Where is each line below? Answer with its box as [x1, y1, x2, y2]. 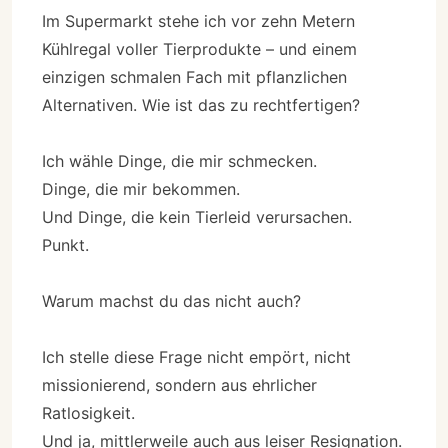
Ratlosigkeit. [42, 402, 135, 423]
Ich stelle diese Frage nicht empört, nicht [42, 346, 351, 367]
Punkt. [42, 234, 89, 255]
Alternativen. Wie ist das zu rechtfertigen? [42, 94, 360, 115]
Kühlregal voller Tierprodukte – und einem [42, 38, 357, 59]
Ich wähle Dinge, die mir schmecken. [42, 150, 317, 171]
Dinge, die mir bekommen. [42, 178, 240, 199]
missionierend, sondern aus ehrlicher [42, 374, 317, 395]
